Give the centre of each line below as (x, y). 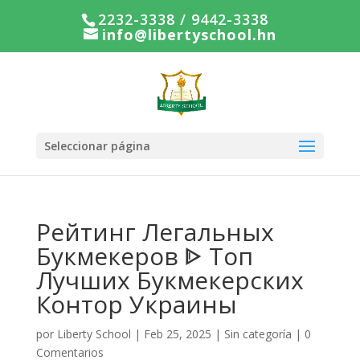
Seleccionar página (97, 146)
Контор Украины (136, 304)
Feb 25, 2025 (177, 334)
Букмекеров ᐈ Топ (144, 256)
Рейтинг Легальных (155, 232)
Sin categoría (258, 334)
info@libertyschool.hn (189, 34)
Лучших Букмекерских (170, 280)
